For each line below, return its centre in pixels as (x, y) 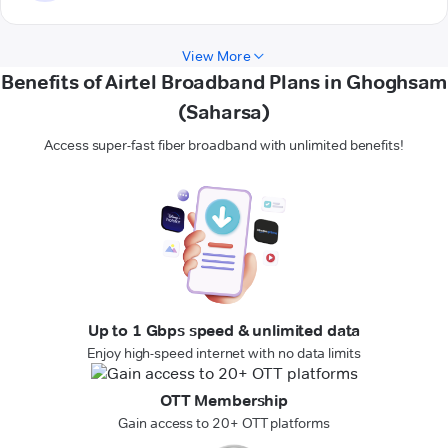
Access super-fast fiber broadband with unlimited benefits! (224, 145)
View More (216, 56)
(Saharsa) (224, 112)
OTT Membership (224, 401)
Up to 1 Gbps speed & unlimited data (224, 331)
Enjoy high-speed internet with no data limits (224, 353)
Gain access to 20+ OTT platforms (224, 423)
